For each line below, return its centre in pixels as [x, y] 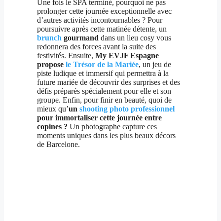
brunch [50, 38]
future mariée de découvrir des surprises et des [109, 82]
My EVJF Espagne [127, 56]
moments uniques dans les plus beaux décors [107, 136]
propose [51, 65]
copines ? [54, 127]
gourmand [81, 38]
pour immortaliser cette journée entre [100, 118]
